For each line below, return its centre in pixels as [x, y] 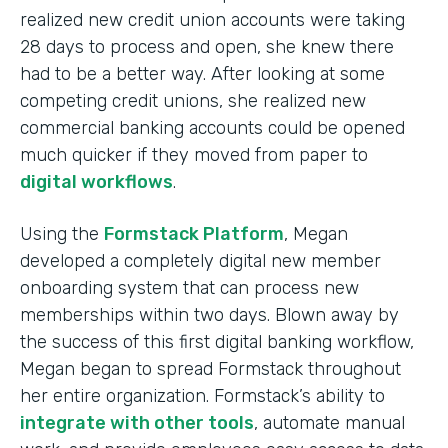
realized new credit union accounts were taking [212, 19]
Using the [62, 233]
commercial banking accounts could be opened [212, 127]
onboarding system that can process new [189, 287]
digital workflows [96, 181]
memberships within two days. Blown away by [209, 314]
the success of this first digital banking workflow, [217, 341]
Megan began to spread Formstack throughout [210, 368]
